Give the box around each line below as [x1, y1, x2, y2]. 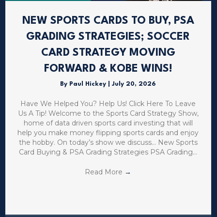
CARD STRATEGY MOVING [41, 47, 175, 59]
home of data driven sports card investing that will [23, 119, 193, 128]
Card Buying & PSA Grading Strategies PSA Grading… [19, 148, 198, 157]
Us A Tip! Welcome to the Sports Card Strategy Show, [17, 109, 199, 118]
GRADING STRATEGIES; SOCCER [26, 31, 190, 43]
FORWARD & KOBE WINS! [44, 63, 172, 75]
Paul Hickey [69, 81, 108, 88]
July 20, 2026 [112, 81, 156, 88]
